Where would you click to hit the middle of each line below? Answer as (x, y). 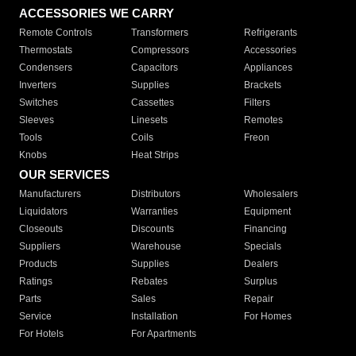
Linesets (150, 120)
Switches (39, 103)
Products (38, 264)
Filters (257, 103)
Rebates (150, 282)
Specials (262, 247)
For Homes (267, 317)
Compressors (161, 50)
